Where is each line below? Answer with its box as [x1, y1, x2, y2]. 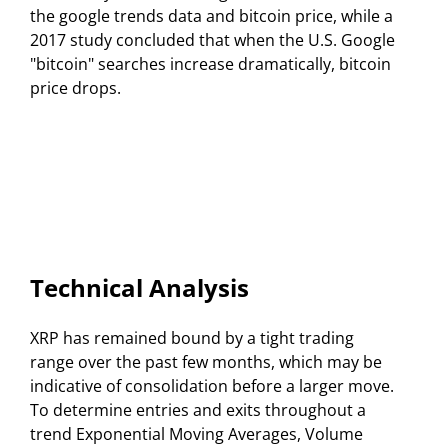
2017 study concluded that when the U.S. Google [30, 29, 395, 52]
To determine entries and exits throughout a [30, 398, 366, 421]
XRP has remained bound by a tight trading [30, 326, 354, 349]
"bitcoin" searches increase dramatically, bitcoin [30, 53, 391, 76]
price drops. [30, 77, 121, 100]
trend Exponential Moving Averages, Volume [30, 422, 363, 445]
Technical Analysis [30, 270, 249, 304]
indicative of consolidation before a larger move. [30, 374, 394, 397]
